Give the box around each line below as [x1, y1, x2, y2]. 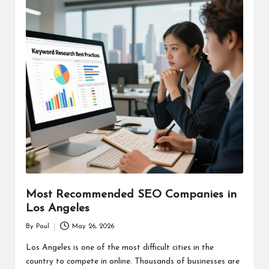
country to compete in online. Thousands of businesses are [25, 258, 240, 266]
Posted [25, 229, 46, 236]
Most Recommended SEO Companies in [25, 189, 237, 201]
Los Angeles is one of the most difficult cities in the [25, 244, 214, 252]
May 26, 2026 [72, 223, 115, 231]
